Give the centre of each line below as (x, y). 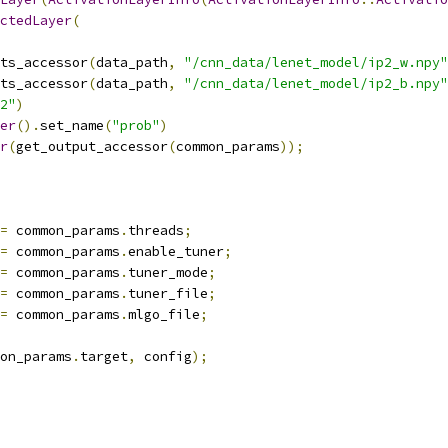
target (104, 356)
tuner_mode (168, 272)
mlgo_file (164, 314)
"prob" (136, 125)
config (164, 356)
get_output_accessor (92, 146)
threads (156, 230)
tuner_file (168, 293)
